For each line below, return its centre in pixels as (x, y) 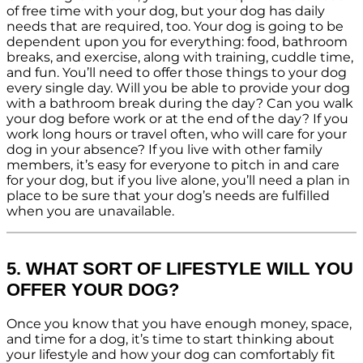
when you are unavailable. (90, 211)
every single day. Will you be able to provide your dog (178, 88)
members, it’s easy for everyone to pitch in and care (173, 165)
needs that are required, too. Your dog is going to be (175, 27)
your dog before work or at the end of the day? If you (177, 119)
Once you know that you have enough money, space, (179, 323)
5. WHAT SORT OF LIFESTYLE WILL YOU (180, 269)
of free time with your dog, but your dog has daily (166, 11)
